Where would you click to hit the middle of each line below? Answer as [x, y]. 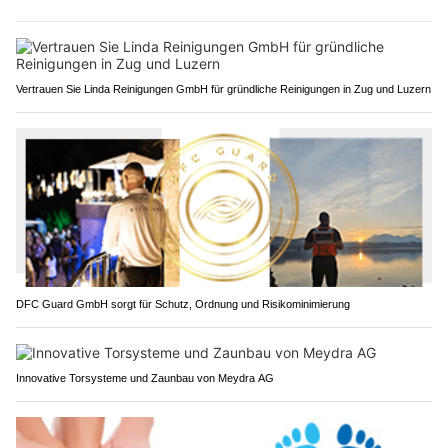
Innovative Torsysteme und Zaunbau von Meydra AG [145, 378]
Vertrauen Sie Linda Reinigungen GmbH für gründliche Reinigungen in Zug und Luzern [223, 88]
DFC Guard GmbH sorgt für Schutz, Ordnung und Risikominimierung [183, 304]
